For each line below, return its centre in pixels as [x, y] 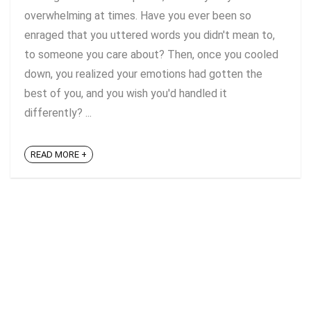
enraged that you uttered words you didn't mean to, [150, 35]
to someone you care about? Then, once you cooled [151, 54]
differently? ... [58, 113]
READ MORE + [59, 155]
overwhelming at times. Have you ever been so [138, 16]
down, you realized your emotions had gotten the [143, 74]
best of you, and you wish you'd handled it [126, 93]
